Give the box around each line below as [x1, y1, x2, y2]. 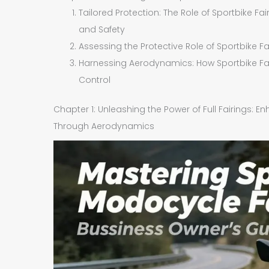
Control [79, 73, 111, 86]
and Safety [79, 23, 125, 35]
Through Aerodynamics [53, 119, 155, 132]
